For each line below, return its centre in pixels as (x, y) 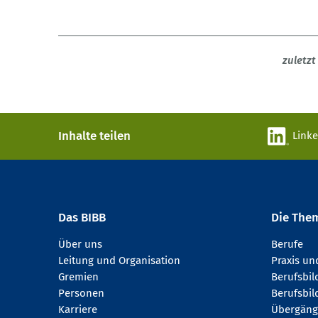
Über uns (80, 245)
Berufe (287, 245)
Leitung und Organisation (119, 261)
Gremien (78, 277)
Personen (81, 294)
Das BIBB (82, 218)
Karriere (78, 310)
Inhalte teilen (94, 136)
